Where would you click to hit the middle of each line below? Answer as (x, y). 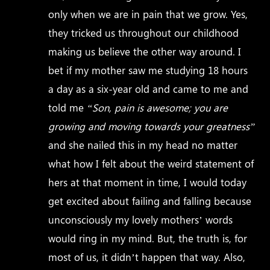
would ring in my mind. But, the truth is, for (148, 238)
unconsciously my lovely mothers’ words (141, 219)
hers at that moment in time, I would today (148, 182)
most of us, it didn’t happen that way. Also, (147, 256)
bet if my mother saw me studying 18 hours (148, 70)
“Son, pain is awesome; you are (156, 107)
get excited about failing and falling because (150, 200)
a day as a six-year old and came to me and (149, 88)
